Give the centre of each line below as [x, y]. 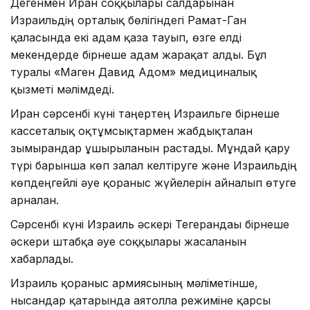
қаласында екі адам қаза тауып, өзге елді [126, 37]
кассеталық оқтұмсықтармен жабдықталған [131, 130]
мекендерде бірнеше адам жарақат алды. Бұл [138, 54]
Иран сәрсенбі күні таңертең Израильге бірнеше [145, 113]
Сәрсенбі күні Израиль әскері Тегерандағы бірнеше [150, 224]
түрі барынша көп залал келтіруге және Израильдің [154, 165]
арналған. [35, 200]
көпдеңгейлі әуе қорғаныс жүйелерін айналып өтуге [153, 182]
